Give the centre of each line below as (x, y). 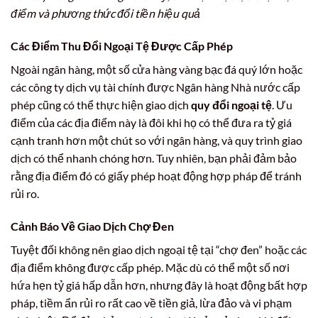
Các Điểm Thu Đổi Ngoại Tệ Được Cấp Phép (122, 46)
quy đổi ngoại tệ (231, 105)
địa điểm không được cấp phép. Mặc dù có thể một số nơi (150, 267)
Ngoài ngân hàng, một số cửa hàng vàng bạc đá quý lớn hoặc (157, 70)
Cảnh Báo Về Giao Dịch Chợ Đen (92, 226)
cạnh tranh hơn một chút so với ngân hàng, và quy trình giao (157, 141)
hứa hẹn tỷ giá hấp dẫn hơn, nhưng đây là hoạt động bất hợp (159, 285)
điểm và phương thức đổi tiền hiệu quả (105, 13)
